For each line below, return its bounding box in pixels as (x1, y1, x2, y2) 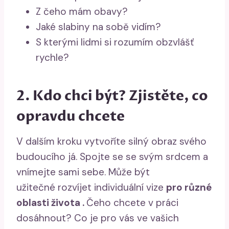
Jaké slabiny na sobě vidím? (36, 20, 161, 33)
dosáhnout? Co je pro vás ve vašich (16, 211, 179, 224)
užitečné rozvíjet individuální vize (16, 180, 166, 194)
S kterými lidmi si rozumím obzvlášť (36, 35, 194, 49)
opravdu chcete (16, 107, 125, 126)
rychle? (36, 51, 69, 64)
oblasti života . (16, 196, 86, 209)
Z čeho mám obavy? (36, 5, 128, 18)
